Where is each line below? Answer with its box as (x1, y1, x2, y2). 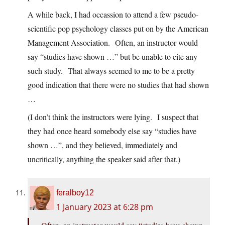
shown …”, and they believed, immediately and (28, 140, 177, 151)
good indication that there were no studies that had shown (28, 79, 209, 90)
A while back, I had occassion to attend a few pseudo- (28, 9, 198, 20)
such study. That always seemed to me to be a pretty (28, 65, 195, 76)
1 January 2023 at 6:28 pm (56, 201, 153, 213)
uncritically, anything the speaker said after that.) (28, 154, 180, 165)
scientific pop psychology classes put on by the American (28, 23, 208, 34)
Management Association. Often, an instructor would (28, 37, 198, 48)
